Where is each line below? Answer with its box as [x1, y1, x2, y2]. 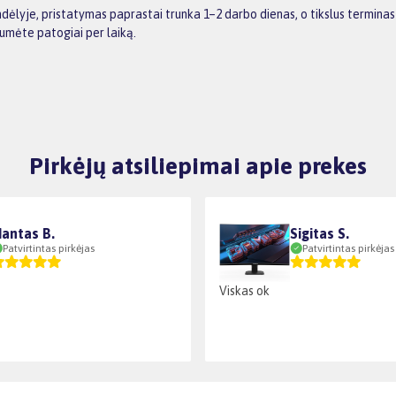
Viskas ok [219, 283, 270, 298]
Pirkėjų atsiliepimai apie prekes [29, 151, 367, 179]
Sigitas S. [290, 225, 349, 241]
